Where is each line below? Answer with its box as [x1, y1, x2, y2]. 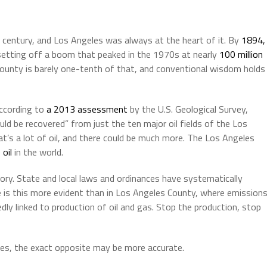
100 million [219, 46, 263, 61]
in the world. [12, 144, 63, 159]
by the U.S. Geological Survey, [128, 101, 248, 116]
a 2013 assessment [46, 101, 128, 116]
